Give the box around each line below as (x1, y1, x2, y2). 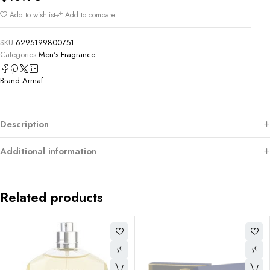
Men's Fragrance (39, 48, 95, 60)
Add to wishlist (10, 9, 55, 20)
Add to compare (65, 9, 115, 20)
